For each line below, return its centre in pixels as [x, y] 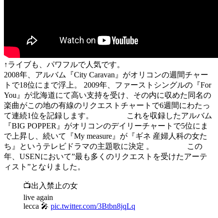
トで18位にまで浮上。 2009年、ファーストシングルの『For [108, 85]
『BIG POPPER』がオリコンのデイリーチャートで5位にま [106, 126]
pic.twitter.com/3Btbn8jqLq [93, 206]
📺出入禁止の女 [51, 186]
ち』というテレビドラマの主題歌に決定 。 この [103, 146]
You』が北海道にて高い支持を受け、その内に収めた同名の [108, 95]
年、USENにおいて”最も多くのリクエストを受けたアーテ [106, 157]
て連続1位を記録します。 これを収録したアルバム [108, 116]
